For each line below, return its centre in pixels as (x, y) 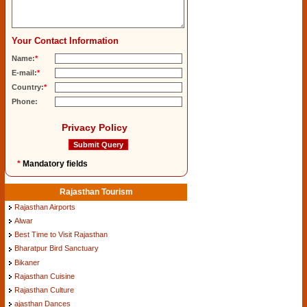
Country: (28, 87)
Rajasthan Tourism (96, 192)
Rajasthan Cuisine (45, 276)
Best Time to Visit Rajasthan (61, 235)
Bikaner (27, 262)
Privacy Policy (95, 128)
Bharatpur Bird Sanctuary (57, 248)
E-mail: (24, 73)
